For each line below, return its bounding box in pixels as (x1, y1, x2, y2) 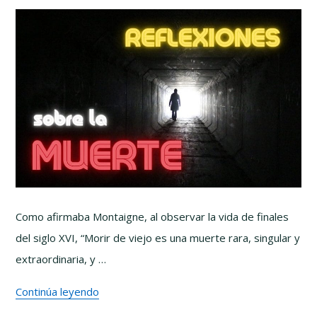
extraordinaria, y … (16, 252, 107, 266)
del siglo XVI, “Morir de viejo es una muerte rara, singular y (16, 231, 301, 245)
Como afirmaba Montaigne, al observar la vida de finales (16, 209, 289, 224)
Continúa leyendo (16, 284, 100, 299)
